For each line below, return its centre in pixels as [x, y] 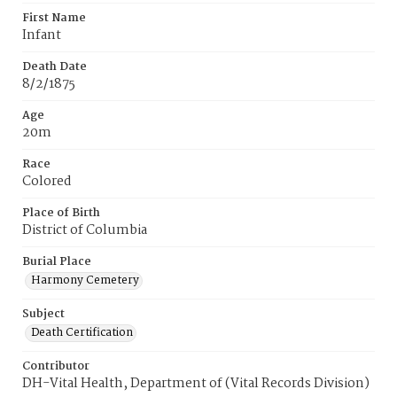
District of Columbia [85, 230]
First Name [54, 18]
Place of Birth [61, 213]
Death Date [54, 67]
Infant [42, 35]
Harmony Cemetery [85, 280]
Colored [47, 182]
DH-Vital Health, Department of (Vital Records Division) [196, 384]
